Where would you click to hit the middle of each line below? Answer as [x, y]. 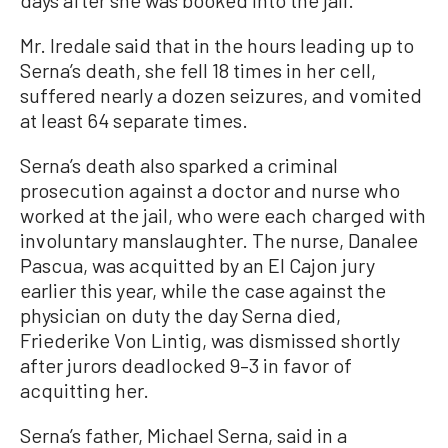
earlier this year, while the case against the [203, 289]
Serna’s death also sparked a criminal [179, 164]
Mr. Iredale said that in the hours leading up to [217, 44]
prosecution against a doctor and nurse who [210, 189]
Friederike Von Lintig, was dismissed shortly [210, 339]
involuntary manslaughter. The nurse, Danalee [219, 239]
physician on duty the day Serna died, [180, 314]
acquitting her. [84, 389]
